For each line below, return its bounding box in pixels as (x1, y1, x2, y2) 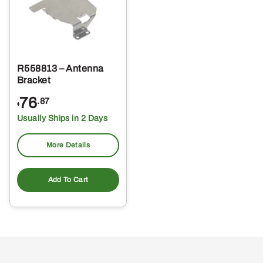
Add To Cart (48, 176, 89, 184)
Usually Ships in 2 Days (17, 114, 108, 123)
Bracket (17, 75, 51, 86)
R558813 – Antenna (17, 63, 104, 74)
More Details (46, 141, 90, 150)
